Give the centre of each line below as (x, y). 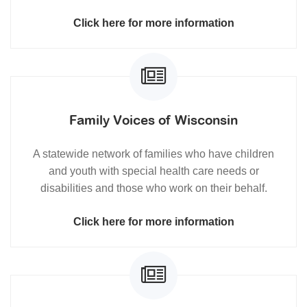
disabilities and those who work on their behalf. (153, 188)
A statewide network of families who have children (153, 153)
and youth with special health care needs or (153, 171)
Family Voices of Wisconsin (153, 120)
